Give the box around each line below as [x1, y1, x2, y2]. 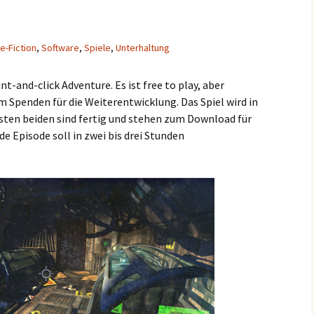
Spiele [84, 41, 111, 54]
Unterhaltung [116, 41, 170, 54]
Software [41, 41, 79, 54]
